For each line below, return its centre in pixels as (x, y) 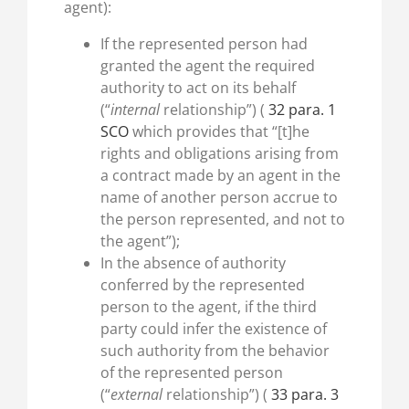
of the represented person (191, 373)
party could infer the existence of (213, 329)
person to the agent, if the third (208, 307)
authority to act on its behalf (198, 88)
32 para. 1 (300, 110)
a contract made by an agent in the (220, 176)
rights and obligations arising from (219, 154)
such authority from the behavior (215, 351)
